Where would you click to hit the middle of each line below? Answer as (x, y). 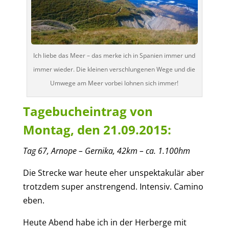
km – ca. (142, 151)
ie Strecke (49, 173)
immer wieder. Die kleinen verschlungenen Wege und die (114, 70)
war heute (89, 173)
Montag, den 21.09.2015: (97, 130)
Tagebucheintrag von (88, 111)
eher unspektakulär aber (157, 173)
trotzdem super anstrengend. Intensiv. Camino (113, 187)
